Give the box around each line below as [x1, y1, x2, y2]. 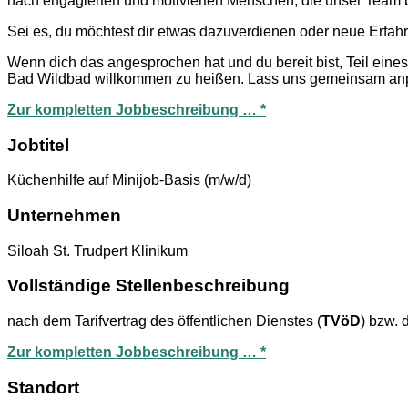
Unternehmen [7, 205, 121, 225]
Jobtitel [7, 135, 69, 155]
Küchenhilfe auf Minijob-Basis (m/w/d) [7, 172, 251, 189]
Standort [7, 377, 79, 397]
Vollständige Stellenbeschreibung [7, 276, 290, 296]
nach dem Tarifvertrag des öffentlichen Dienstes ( [7, 313, 321, 330]
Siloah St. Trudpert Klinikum [7, 242, 188, 259]
